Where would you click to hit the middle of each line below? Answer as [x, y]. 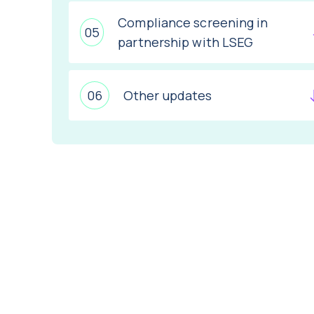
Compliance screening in [193, 22]
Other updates [168, 95]
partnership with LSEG [186, 42]
